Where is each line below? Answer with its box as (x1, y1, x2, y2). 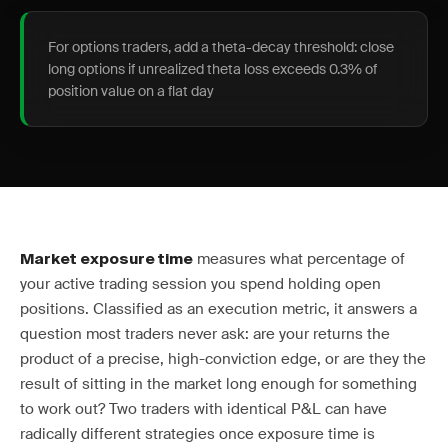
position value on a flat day (48, 82, 214, 100)
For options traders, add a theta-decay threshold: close (48, 38, 394, 56)
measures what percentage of (193, 249, 405, 269)
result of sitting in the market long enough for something (20, 374, 417, 394)
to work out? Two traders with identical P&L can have (20, 399, 387, 419)
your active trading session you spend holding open (20, 274, 381, 294)
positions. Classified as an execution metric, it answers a (20, 299, 417, 319)
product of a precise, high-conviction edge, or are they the (20, 349, 426, 369)
